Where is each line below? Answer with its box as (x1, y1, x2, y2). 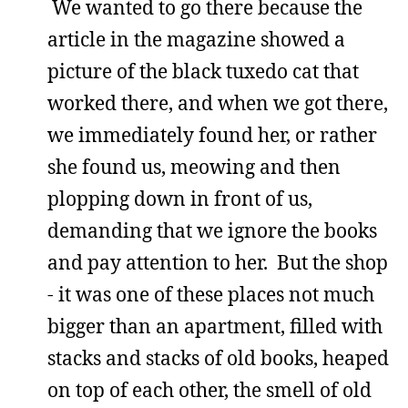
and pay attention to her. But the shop (47, 250, 388, 275)
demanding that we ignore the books (47, 218, 377, 243)
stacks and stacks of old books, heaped (47, 345, 389, 371)
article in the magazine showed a (47, 26, 345, 52)
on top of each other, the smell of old (47, 377, 372, 403)
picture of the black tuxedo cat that (47, 58, 359, 84)
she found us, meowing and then (47, 154, 341, 179)
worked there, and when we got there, (47, 90, 388, 116)
